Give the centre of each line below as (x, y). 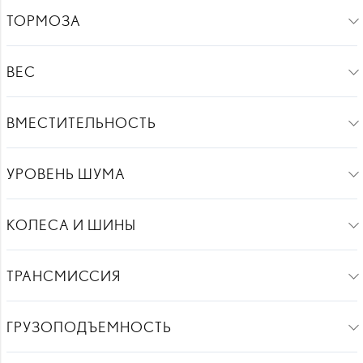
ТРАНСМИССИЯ (63, 276)
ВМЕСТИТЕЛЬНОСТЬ (81, 123)
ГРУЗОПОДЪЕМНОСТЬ (89, 327)
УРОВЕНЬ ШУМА (66, 174)
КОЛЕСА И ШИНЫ (71, 225)
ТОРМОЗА (43, 21)
